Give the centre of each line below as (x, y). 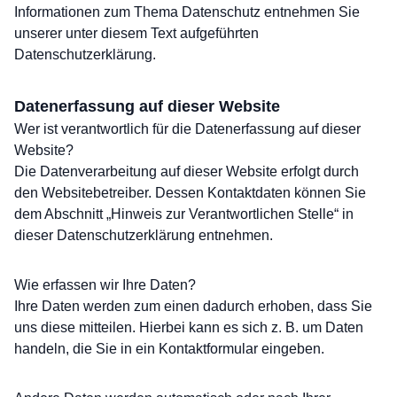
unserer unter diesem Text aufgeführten (136, 33)
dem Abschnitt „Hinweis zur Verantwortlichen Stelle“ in (184, 214)
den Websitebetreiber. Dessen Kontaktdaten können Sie (190, 193)
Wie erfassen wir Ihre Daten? (105, 285)
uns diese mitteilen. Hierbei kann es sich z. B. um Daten (189, 327)
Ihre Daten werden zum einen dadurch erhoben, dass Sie (193, 306)
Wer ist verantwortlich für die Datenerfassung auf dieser (187, 129)
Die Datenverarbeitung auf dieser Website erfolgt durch (187, 171)
